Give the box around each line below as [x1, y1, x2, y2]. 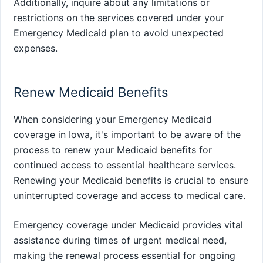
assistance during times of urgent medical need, [14, 234, 227, 246]
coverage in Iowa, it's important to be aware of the [14, 128, 241, 140]
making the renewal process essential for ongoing [14, 249, 235, 261]
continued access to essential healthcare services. [14, 159, 236, 171]
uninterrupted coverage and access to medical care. [14, 189, 245, 201]
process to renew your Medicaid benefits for [14, 143, 212, 156]
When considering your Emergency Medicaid [14, 113, 212, 125]
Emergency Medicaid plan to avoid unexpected [14, 27, 224, 39]
